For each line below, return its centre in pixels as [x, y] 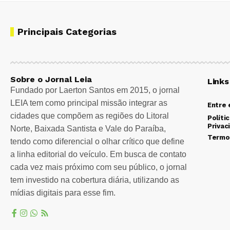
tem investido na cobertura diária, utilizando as [95, 180]
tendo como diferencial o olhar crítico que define [97, 142]
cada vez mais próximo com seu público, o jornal [99, 167]
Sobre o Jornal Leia [51, 80]
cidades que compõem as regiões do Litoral [90, 116]
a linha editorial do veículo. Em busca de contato [98, 155]
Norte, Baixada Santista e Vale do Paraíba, [88, 129]
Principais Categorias [67, 32]
